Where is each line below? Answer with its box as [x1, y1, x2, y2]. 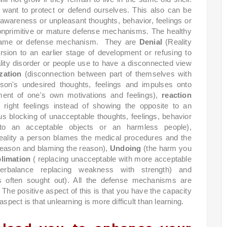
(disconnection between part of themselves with [21, 69, 192, 79]
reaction [162, 91, 192, 100]
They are [104, 37, 139, 47]
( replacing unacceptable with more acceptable [32, 155, 192, 164]
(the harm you [141, 144, 192, 153]
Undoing [109, 144, 141, 153]
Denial [139, 37, 162, 47]
